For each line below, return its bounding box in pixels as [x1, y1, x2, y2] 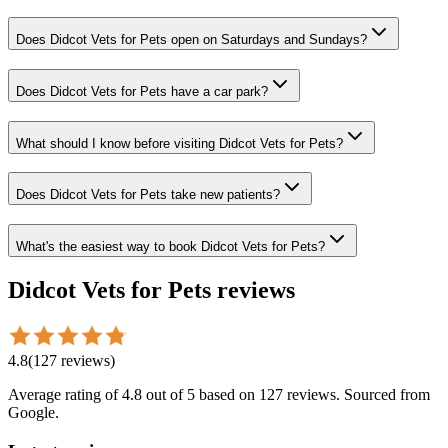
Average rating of [8, 385, 122, 403]
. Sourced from [336, 385, 430, 403]
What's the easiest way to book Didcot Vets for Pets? [16, 239, 325, 255]
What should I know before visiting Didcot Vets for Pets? [16, 135, 343, 151]
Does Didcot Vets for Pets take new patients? [16, 187, 280, 203]
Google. [8, 403, 59, 421]
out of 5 [142, 385, 195, 403]
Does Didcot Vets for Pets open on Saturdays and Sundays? [16, 32, 367, 48]
